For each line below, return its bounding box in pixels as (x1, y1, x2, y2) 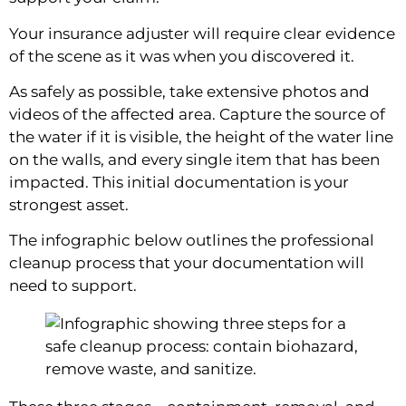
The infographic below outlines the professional (9, 231, 374, 250)
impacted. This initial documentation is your (9, 173, 349, 192)
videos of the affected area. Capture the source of (9, 105, 385, 124)
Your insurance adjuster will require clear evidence (9, 24, 395, 43)
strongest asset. (9, 196, 129, 215)
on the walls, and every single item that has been (9, 150, 380, 169)
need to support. (9, 276, 137, 295)
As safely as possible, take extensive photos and (9, 82, 370, 101)
